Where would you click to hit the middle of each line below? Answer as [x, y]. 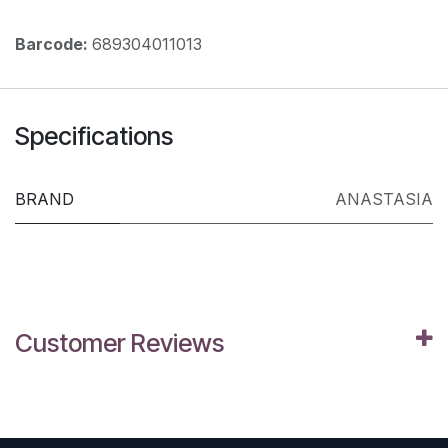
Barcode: [53, 44]
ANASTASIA [384, 199]
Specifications [94, 136]
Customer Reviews [119, 343]
